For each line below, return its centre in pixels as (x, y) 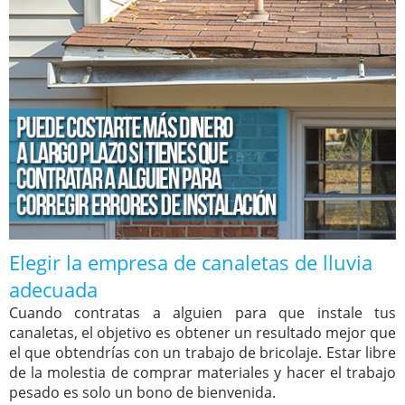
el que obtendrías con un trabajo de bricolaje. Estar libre (202, 353)
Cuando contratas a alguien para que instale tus (202, 313)
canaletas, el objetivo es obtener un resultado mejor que (202, 333)
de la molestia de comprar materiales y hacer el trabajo (202, 373)
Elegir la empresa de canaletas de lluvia (191, 263)
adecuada (53, 290)
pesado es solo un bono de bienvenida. (142, 393)
